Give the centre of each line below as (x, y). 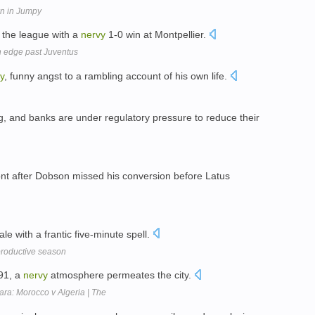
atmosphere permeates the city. (121, 275)
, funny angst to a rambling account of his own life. (117, 76)
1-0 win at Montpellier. (157, 35)
